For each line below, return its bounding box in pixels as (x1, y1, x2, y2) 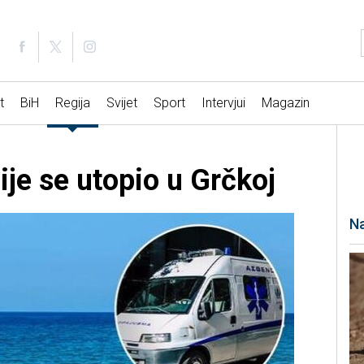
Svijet (106, 95, 137, 111)
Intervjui (201, 95, 245, 111)
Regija (54, 95, 90, 111)
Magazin (261, 95, 310, 111)
